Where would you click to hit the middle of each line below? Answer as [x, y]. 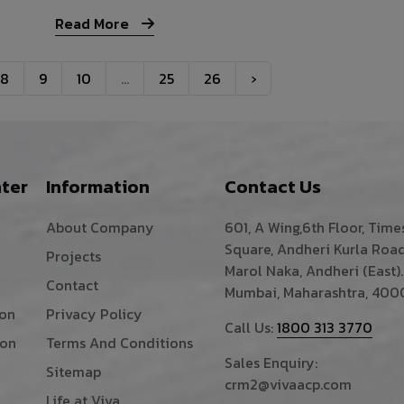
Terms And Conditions [120, 343]
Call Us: [251, 328]
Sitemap [74, 372]
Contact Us [273, 187]
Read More [94, 24]
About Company [101, 228]
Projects [74, 257]
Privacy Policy [95, 314]
